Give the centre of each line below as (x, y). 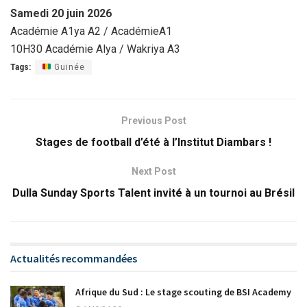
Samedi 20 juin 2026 (61, 13)
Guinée (68, 67)
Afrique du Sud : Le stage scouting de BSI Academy (183, 292)
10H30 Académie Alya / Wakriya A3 (95, 49)
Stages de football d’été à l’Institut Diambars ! (153, 142)
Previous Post (153, 120)
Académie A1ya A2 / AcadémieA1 (91, 31)
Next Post (153, 171)
